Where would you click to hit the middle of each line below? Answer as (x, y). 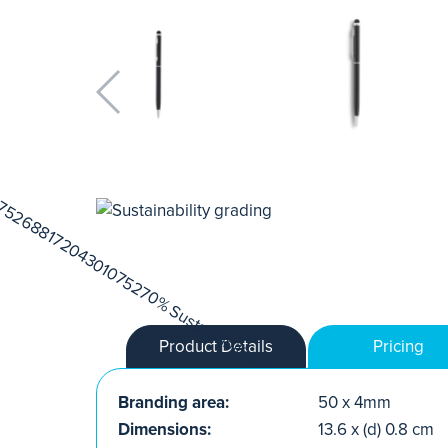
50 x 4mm (354, 402)
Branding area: (173, 402)
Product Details (216, 346)
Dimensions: (164, 429)
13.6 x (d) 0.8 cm (376, 429)
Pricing (398, 346)
